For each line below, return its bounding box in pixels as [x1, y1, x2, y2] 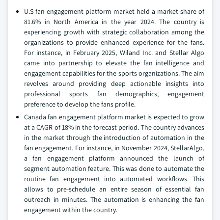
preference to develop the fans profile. [24, 100, 136, 109]
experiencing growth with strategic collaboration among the [24, 27, 204, 37]
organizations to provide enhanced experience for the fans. [24, 38, 204, 47]
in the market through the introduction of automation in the [24, 133, 204, 142]
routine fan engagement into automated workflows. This [24, 174, 204, 184]
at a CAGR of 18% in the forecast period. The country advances [24, 123, 204, 132]
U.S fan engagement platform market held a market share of [24, 7, 204, 16]
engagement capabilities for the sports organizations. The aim [24, 69, 204, 78]
